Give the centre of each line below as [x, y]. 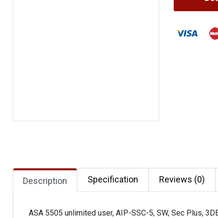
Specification [113, 179]
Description [45, 181]
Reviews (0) [182, 179]
